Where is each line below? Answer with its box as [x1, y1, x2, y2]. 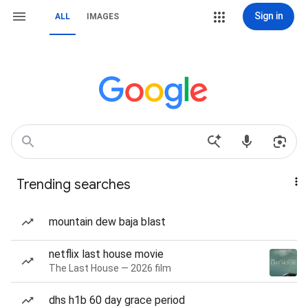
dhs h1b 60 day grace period [49, 294, 185, 307]
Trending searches [16, 176, 131, 193]
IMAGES [87, 12, 119, 21]
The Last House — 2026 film [49, 263, 171, 274]
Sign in [254, 10, 283, 21]
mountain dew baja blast [49, 215, 166, 228]
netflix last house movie [49, 247, 164, 261]
